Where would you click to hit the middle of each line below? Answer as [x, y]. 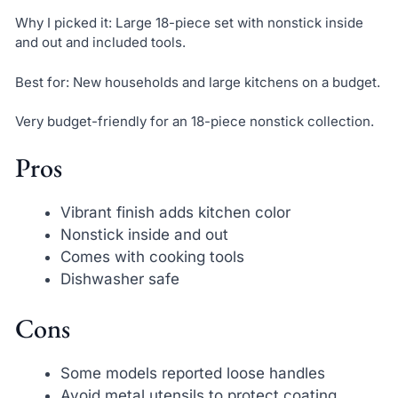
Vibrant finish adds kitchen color [175, 212]
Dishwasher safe [119, 279]
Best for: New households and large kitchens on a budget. [197, 82]
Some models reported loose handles [192, 374]
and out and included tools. [100, 43]
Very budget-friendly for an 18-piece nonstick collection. [194, 122]
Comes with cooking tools [152, 256]
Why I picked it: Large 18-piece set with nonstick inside [189, 23]
